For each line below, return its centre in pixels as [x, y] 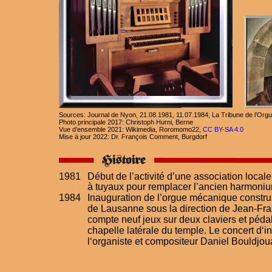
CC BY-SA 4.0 [223, 130]
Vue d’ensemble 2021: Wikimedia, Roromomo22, [131, 130]
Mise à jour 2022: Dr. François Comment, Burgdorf [133, 137]
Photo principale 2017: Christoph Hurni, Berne [126, 122]
